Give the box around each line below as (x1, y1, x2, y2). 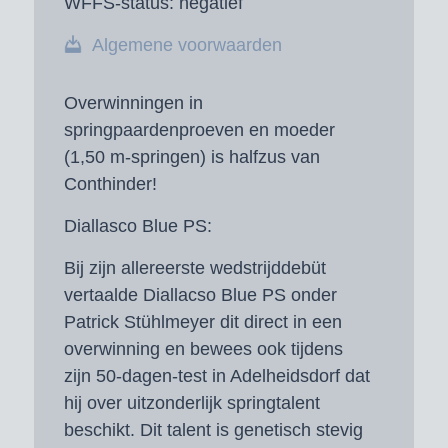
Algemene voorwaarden (91, 35, 282, 56)
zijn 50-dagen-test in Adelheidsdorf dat (63, 366, 370, 387)
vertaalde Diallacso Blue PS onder (63, 285, 337, 306)
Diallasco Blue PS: (63, 215, 212, 236)
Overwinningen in (63, 92, 203, 113)
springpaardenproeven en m (63, 119, 289, 140)
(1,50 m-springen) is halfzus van (63, 146, 320, 167)
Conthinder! (63, 173, 157, 194)
